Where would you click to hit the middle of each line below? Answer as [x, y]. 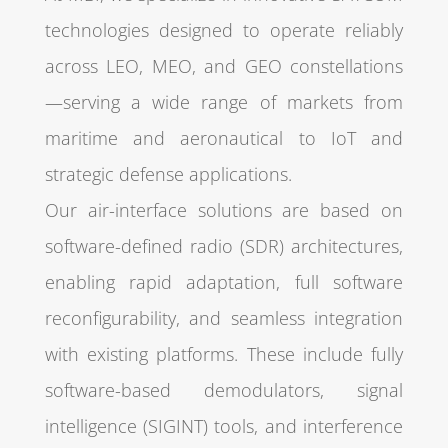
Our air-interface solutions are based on [224, 210]
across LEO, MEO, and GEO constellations [224, 66]
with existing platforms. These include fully [224, 354]
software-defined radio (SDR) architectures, [224, 246]
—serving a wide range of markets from [224, 102]
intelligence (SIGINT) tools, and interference [224, 426]
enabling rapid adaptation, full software [224, 282]
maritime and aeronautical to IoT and [224, 138]
